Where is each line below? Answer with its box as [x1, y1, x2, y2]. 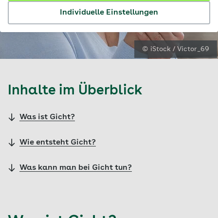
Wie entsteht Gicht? [19, 139, 96, 146]
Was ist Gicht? [19, 113, 75, 121]
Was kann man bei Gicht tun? [19, 164, 132, 172]
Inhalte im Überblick [8, 84, 143, 98]
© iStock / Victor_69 [142, 46, 209, 53]
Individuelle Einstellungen [60, 9, 158, 17]
